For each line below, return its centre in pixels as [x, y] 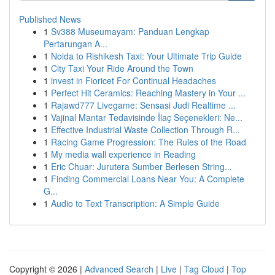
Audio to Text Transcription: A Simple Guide [135, 203]
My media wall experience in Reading [123, 154]
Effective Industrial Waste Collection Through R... [145, 130]
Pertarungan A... [76, 44]
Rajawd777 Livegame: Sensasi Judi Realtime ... [143, 105]
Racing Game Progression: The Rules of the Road [149, 142]
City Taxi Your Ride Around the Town [122, 68]
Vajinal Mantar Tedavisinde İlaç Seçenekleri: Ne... [147, 117]
